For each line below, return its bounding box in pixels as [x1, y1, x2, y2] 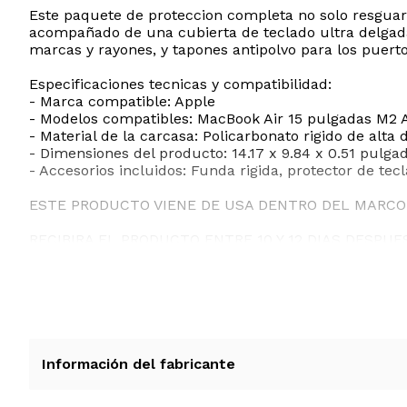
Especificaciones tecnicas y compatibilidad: [29, 75, 332, 94]
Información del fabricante [42, 355, 235, 373]
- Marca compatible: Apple [29, 93, 215, 111]
